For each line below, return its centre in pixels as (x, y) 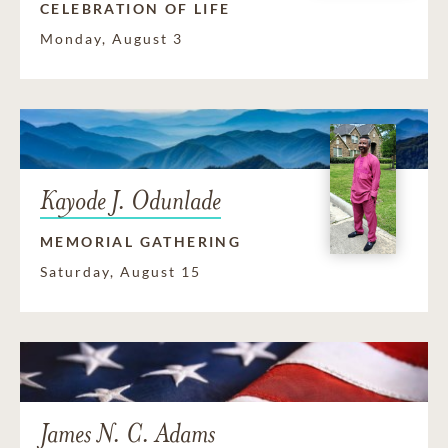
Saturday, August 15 (120, 271)
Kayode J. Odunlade (130, 200)
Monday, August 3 (111, 38)
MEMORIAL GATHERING (141, 241)
